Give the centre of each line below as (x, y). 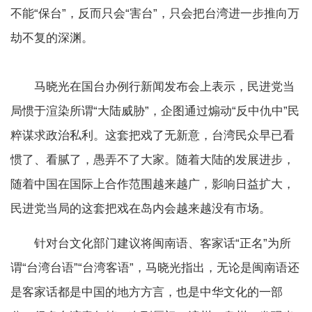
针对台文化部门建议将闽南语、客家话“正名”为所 (151, 244)
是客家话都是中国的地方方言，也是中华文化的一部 (147, 292)
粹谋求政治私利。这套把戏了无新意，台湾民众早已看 (153, 136)
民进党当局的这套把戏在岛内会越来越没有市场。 (141, 209)
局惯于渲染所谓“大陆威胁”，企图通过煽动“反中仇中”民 (155, 111)
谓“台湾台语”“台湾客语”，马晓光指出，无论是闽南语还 (155, 268)
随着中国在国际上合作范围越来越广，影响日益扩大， (153, 185)
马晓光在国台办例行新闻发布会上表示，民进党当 (153, 87)
